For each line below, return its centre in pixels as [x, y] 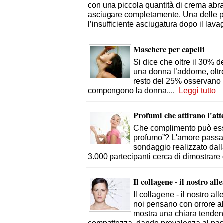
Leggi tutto [197, 90]
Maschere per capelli [169, 49]
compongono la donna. [128, 90]
